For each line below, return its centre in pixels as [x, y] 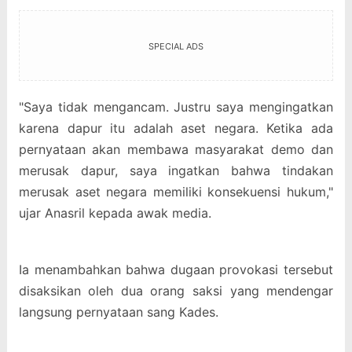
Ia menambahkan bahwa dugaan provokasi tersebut [176, 270]
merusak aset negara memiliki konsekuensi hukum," [176, 192]
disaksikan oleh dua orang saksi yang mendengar [176, 291]
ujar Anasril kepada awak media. [115, 213]
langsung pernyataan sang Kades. [118, 312]
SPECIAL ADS [176, 47]
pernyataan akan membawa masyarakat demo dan [176, 150]
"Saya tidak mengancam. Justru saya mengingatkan [176, 107]
